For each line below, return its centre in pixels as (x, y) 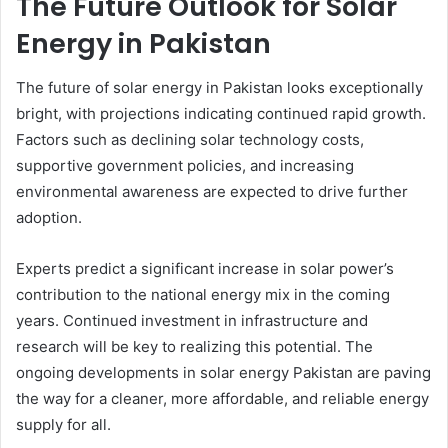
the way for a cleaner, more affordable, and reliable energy (222, 398)
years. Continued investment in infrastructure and (192, 320)
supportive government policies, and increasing (185, 165)
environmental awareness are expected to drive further (212, 191)
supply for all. (63, 424)
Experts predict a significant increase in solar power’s (205, 268)
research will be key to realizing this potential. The (194, 346)
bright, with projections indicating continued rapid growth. (221, 113)
